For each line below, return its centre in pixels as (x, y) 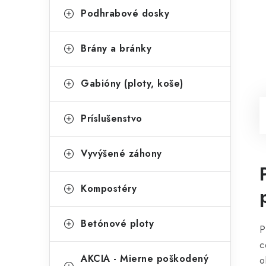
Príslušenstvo (112, 118)
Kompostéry (109, 189)
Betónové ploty (117, 224)
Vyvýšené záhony (121, 153)
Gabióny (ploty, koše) (132, 83)
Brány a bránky (116, 48)
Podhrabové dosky (125, 13)
